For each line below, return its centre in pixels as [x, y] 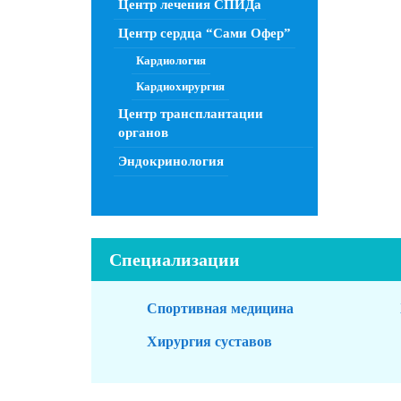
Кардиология [171, 60]
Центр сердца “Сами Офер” [205, 33]
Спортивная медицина [220, 308]
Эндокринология [171, 161]
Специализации [175, 260]
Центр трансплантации [191, 114]
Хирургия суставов [209, 341]
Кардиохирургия [180, 86]
